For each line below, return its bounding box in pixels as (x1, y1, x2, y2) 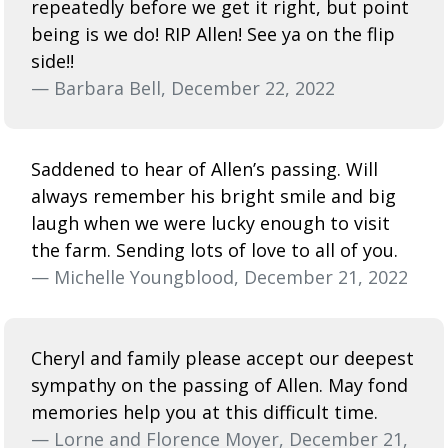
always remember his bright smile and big (31, 183, 396, 208)
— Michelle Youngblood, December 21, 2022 (31, 264, 408, 289)
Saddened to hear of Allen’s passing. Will (31, 156, 378, 181)
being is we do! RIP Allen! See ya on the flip (31, 21, 395, 46)
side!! (31, 48, 74, 73)
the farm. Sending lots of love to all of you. (31, 237, 398, 262)
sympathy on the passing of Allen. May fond (31, 372, 408, 397)
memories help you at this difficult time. (31, 399, 378, 424)
